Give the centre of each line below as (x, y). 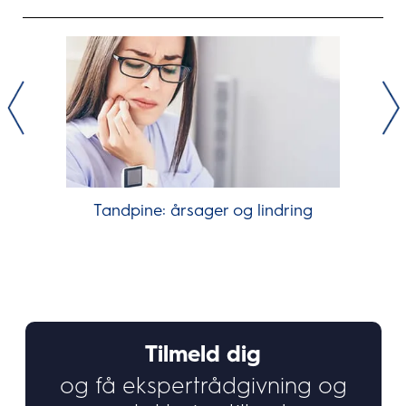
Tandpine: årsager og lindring (203, 211)
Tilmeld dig (203, 353)
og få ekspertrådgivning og (203, 385)
